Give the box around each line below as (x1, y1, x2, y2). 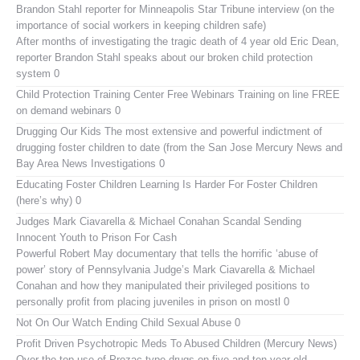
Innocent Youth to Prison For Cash (16, 231, 177, 243)
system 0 (16, 67, 59, 80)
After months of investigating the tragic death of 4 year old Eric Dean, (16, 35, 339, 47)
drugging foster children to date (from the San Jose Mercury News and (16, 141, 342, 153)
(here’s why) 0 (16, 194, 81, 207)
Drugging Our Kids (16, 125, 101, 137)
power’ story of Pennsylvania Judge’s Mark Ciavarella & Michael (16, 263, 315, 276)
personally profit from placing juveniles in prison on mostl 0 (16, 295, 289, 308)
